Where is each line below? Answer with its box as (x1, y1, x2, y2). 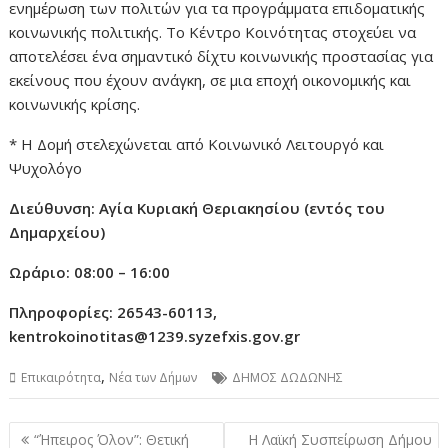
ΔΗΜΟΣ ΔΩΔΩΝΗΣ (232, 369, 344, 387)
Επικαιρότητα (21, 369, 102, 387)
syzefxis (188, 326, 249, 347)
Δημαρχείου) (9, 222, 106, 243)
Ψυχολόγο (9, 158, 83, 179)
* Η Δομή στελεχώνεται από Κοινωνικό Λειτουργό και (9, 134, 385, 155)
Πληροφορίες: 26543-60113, (9, 302, 218, 323)
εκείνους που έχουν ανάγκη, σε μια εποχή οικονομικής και (9, 70, 412, 91)
